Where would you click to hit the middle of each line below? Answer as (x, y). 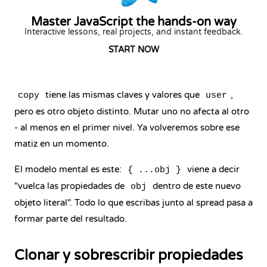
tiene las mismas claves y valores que (122, 95)
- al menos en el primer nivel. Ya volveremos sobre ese (127, 128)
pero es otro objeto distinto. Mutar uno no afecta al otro (132, 111)
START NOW (133, 50)
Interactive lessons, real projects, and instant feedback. (133, 32)
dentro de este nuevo (195, 186)
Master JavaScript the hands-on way (133, 22)
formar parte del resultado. (71, 219)
